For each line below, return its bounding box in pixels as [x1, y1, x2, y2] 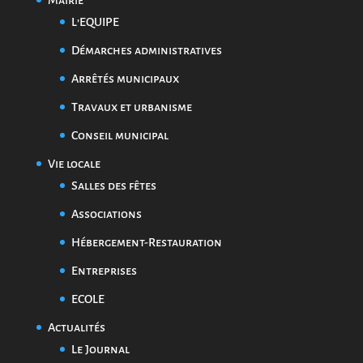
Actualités [47, 320, 105, 334]
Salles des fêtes [70, 178, 156, 192]
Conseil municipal [70, 128, 169, 142]
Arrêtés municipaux [70, 71, 179, 85]
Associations [70, 207, 142, 220]
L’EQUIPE [70, 15, 119, 28]
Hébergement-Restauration [70, 235, 222, 249]
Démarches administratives [70, 43, 222, 57]
